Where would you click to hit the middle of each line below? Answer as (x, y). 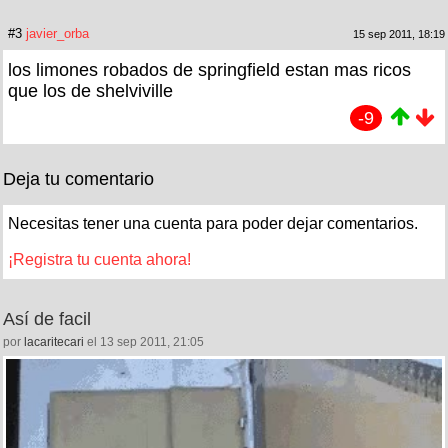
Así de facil (47, 319)
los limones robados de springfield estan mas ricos (209, 70)
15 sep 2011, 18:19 (399, 34)
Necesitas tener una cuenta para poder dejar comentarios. (213, 224)
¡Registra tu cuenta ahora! (99, 260)
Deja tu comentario (78, 179)
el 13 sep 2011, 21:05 (144, 342)
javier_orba (57, 34)
